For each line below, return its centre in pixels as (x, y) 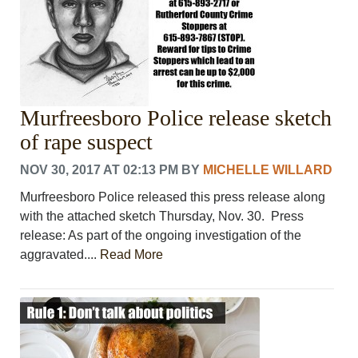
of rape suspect (87, 141)
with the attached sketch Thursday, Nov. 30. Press (162, 216)
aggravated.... (60, 254)
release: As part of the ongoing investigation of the (161, 235)
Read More (132, 254)
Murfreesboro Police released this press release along (173, 197)
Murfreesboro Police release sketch (176, 117)
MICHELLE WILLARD (268, 169)
